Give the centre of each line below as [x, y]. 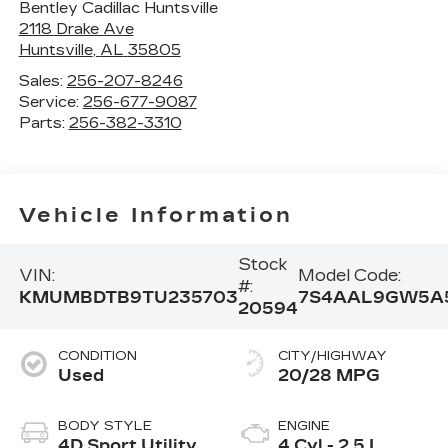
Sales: [42, 81]
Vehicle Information [155, 214]
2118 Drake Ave [76, 29]
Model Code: [349, 275]
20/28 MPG [329, 376]
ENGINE [304, 426]
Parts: [43, 123]
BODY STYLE [104, 426]
